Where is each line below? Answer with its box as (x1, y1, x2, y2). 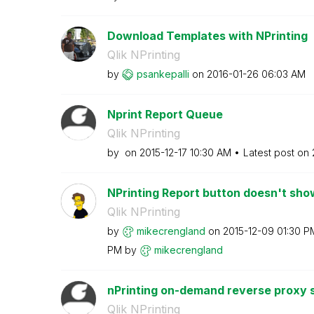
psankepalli (136, 67, 189, 80)
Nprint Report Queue (107, 107, 223, 121)
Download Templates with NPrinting (107, 28, 308, 43)
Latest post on (243, 146, 312, 158)
